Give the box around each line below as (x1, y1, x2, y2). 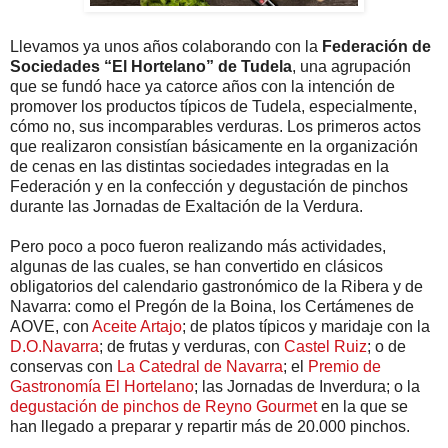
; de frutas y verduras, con (99, 338, 284, 356)
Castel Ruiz (284, 338, 367, 356)
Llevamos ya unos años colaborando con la (10, 38, 322, 56)
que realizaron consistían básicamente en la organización (10, 138, 418, 156)
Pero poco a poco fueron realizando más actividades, (10, 238, 386, 256)
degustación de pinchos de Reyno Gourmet (10, 398, 321, 416)
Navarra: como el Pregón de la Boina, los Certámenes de (10, 298, 414, 316)
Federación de (322, 38, 431, 56)
